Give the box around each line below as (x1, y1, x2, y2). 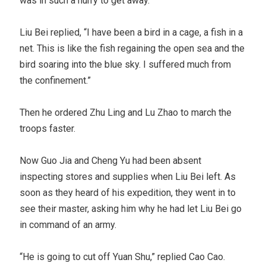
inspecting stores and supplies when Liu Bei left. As (20, 170, 236, 182)
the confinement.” (20, 74, 91, 86)
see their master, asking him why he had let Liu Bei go (20, 202, 242, 214)
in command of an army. (20, 218, 117, 230)
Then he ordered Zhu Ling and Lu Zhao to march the (20, 106, 232, 118)
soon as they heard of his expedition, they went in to (20, 186, 236, 198)
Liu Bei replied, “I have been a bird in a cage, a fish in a (20, 26, 243, 38)
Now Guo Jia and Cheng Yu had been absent (20, 154, 202, 166)
